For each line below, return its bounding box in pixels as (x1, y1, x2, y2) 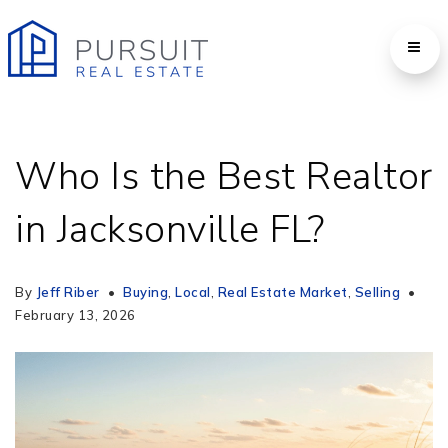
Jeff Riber (35, 284, 100, 300)
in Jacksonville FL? (15, 204, 325, 255)
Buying (123, 284, 168, 300)
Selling (354, 284, 400, 300)
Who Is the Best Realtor (15, 151, 433, 202)
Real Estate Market (217, 284, 348, 300)
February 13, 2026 (15, 307, 136, 323)
